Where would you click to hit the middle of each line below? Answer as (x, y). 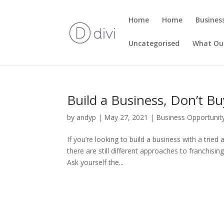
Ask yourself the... (95, 162)
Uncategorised (154, 43)
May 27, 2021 (126, 117)
